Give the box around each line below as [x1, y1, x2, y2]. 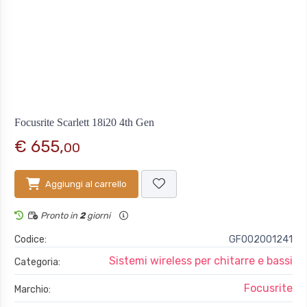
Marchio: [14, 284, 51, 296]
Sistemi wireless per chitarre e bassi [109, 254, 293, 268]
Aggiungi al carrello [45, 179, 127, 190]
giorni [85, 210, 112, 221]
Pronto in [38, 210, 79, 221]
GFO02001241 [229, 234, 293, 246]
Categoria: [14, 256, 60, 269]
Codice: [14, 234, 47, 246]
